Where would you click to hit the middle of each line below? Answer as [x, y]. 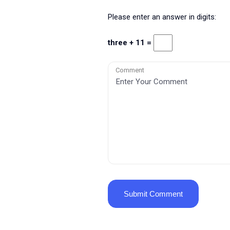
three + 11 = [130, 43]
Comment [130, 70]
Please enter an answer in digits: [162, 17]
